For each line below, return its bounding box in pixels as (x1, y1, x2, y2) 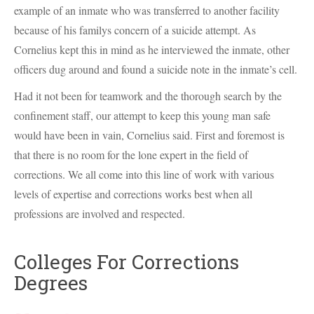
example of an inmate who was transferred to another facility (14, 3, 280, 18)
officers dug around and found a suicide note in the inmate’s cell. (14, 62, 297, 76)
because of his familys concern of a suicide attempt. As (14, 22, 256, 37)
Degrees (14, 270, 88, 296)
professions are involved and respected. (14, 206, 185, 221)
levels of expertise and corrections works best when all (14, 186, 252, 201)
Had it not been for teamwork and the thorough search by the (14, 88, 282, 103)
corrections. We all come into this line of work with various (14, 167, 274, 182)
